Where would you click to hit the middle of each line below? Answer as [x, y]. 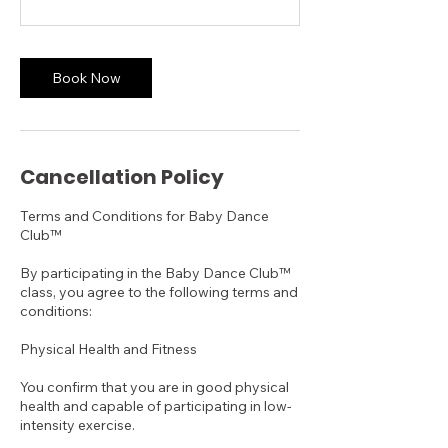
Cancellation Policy [122, 177]
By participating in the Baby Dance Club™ [155, 273]
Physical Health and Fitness [108, 349]
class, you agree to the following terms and [159, 292]
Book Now [86, 78]
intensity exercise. [77, 425]
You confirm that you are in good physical [154, 387]
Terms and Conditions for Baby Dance [144, 216]
